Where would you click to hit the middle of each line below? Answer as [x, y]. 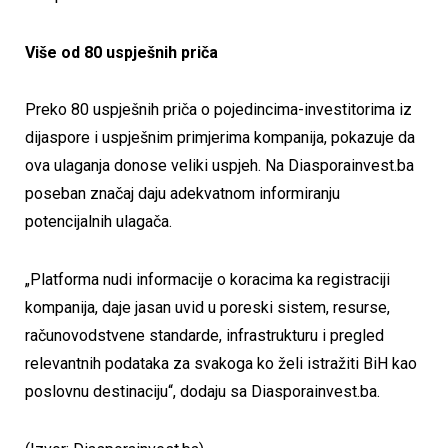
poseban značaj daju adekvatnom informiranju [182, 194]
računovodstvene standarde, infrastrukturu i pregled [204, 335]
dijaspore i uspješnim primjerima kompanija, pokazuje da [220, 138]
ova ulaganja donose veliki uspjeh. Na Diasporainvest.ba [219, 166]
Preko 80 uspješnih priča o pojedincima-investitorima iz [218, 110]
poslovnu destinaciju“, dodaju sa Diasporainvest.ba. [202, 391]
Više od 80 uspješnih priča [121, 52]
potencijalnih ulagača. [98, 222]
